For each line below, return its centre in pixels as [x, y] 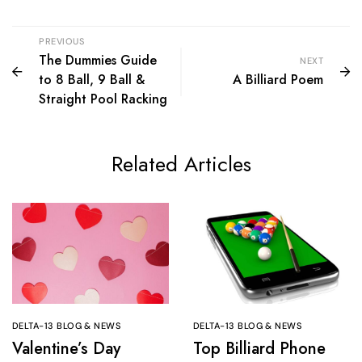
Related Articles [181, 164]
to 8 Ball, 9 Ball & [92, 79]
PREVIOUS [61, 41]
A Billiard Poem [278, 79]
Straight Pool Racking [103, 99]
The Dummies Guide [98, 60]
